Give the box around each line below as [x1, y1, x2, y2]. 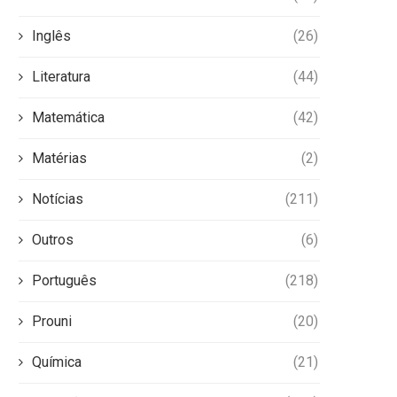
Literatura [32, 68, 90, 86]
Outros [32, 231, 74, 249]
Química [32, 354, 82, 371]
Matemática [32, 109, 105, 127]
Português [32, 272, 97, 290]
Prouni [32, 313, 72, 331]
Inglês [32, 27, 71, 45]
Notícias [32, 191, 83, 208]
